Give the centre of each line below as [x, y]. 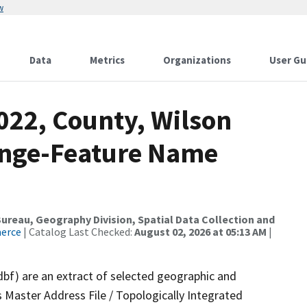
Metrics [107, 60]
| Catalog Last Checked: [78, 232]
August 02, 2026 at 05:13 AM [200, 232]
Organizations [197, 60]
